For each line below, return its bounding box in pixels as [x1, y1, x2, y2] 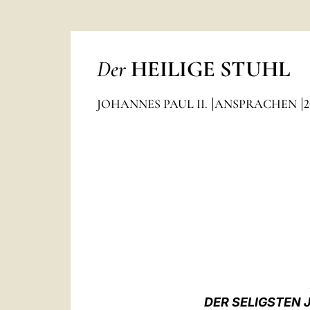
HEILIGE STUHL [130, 55, 290, 82]
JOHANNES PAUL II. [96, 96, 210, 111]
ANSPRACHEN [214, 96, 300, 111]
